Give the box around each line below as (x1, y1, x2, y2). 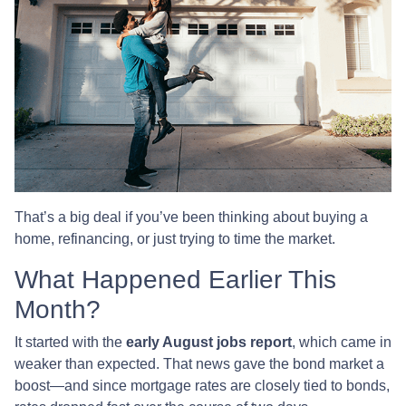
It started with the (14, 333, 126, 350)
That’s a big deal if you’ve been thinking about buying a (14, 208, 368, 225)
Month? (14, 295, 101, 324)
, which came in (292, 333, 391, 350)
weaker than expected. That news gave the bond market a (14, 355, 384, 372)
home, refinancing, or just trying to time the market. (14, 230, 335, 246)
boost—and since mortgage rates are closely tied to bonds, (14, 377, 390, 393)
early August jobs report (126, 333, 292, 350)
